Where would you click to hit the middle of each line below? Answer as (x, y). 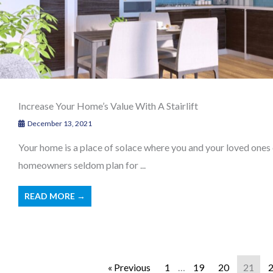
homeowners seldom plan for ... (82, 165)
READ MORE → (55, 196)
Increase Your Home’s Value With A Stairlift (108, 105)
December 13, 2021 (59, 123)
